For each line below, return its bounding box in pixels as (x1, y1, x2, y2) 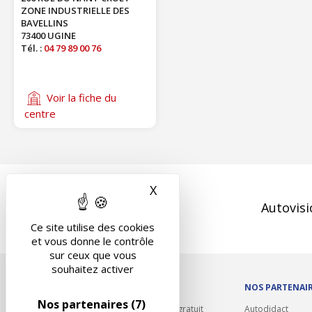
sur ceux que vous (49, 248, 136, 262)
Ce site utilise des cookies (31, 220, 155, 234)
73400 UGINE (21, 29, 76, 42)
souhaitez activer (52, 262, 134, 276)
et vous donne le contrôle (31, 234, 154, 248)
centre (24, 107, 56, 120)
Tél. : (21, 42, 44, 54)
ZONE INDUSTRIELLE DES (21, 4, 130, 17)
